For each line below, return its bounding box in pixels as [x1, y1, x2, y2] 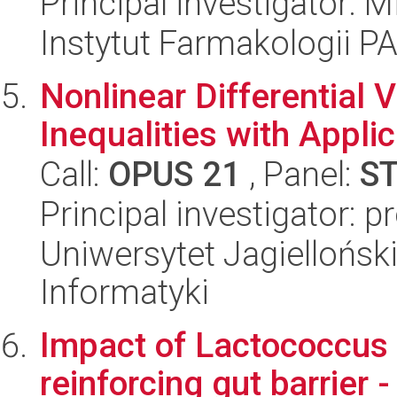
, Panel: [241, 154, 360, 194]
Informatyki [40, 272, 209, 312]
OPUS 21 [108, 154, 241, 194]
